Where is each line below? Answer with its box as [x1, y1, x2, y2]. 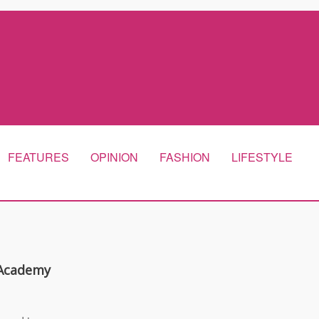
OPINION [90, 149, 138, 165]
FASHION [159, 149, 210, 165]
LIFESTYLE [231, 149, 293, 165]
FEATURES [8, 149, 69, 165]
